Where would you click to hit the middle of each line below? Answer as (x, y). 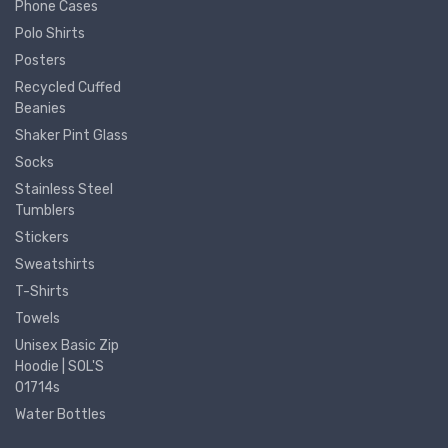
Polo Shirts (50, 33)
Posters (40, 60)
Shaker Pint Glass (71, 135)
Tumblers (45, 210)
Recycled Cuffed (68, 87)
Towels (37, 318)
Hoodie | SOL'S (59, 366)
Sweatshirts (55, 264)
